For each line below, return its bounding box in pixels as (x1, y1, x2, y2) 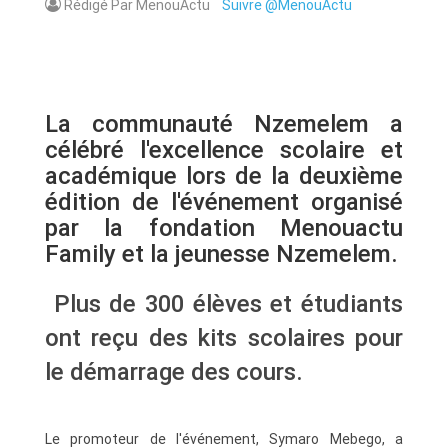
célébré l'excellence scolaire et (45, 134, 403, 164)
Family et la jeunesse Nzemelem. (45, 238, 398, 268)
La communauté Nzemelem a (45, 108, 403, 138)
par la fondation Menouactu (45, 212, 403, 242)
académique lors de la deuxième (45, 160, 403, 190)
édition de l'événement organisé (45, 186, 403, 216)
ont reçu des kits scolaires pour (45, 322, 403, 352)
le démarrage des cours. (45, 356, 303, 386)
